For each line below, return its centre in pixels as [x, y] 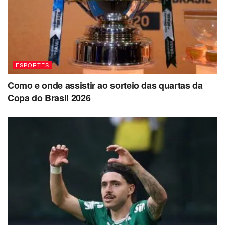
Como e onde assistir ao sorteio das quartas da [105, 86]
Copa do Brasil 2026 [49, 98]
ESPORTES [32, 65]
